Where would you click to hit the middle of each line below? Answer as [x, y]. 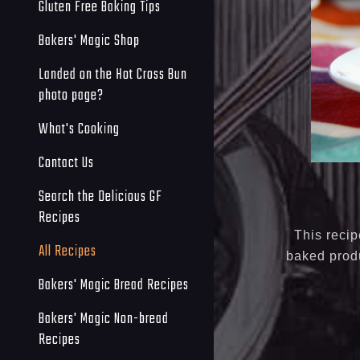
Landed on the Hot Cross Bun [113, 74]
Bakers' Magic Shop [89, 41]
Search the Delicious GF [100, 196]
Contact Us [66, 163]
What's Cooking [79, 129]
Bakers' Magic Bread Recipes [114, 285]
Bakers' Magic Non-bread [104, 319]
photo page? [71, 95]
